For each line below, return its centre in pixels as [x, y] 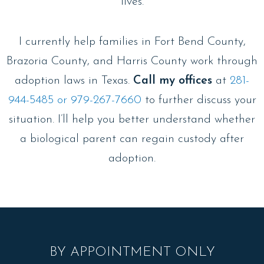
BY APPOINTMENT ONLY [132, 252]
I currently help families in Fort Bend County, [132, 42]
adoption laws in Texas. [74, 80]
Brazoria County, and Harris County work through [132, 61]
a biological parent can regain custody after [132, 139]
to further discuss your [199, 100]
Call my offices [173, 80]
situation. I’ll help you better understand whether [132, 119]
